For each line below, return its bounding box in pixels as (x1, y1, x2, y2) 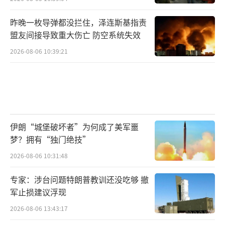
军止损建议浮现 (10, 186, 66, 198)
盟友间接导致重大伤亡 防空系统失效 (10, 28, 141, 41)
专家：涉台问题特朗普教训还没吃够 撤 (10, 173, 149, 186)
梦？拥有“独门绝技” (10, 133, 90, 146)
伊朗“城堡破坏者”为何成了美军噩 (10, 121, 139, 133)
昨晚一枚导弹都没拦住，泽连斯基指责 (10, 16, 147, 28)
